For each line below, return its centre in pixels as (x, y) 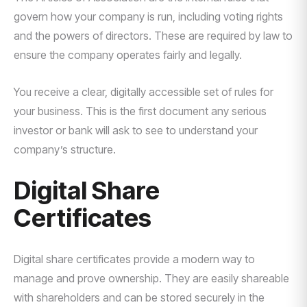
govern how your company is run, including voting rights (148, 16)
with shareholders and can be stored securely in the (139, 297)
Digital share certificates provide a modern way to (134, 259)
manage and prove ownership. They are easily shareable (151, 278)
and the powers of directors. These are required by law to (153, 36)
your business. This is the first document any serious (140, 111)
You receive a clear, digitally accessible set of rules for (144, 92)
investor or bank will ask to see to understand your (136, 130)
